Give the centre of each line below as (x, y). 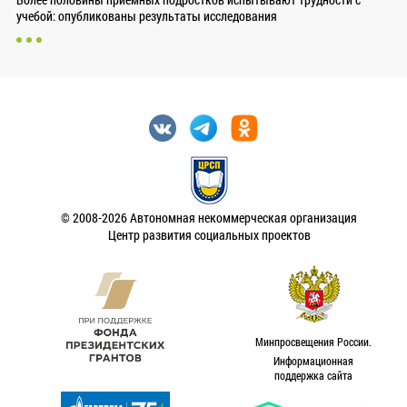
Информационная (313, 361)
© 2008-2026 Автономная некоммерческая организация (209, 218)
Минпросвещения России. (313, 342)
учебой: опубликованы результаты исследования (146, 16)
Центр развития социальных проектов (209, 235)
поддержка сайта (313, 376)
